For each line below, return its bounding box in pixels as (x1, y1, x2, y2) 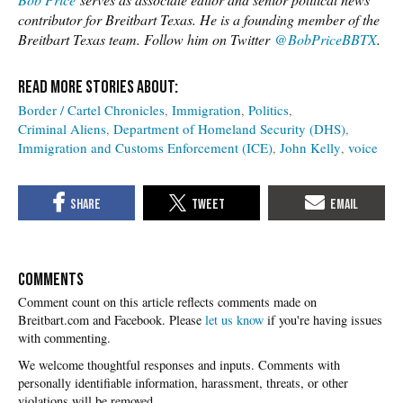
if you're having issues (264, 311, 382, 329)
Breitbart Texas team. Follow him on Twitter (18, 29, 274, 49)
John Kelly (280, 138, 341, 157)
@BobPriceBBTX (274, 29, 377, 49)
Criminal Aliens (18, 119, 106, 138)
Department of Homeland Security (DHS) (113, 119, 345, 138)
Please (169, 311, 205, 329)
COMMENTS (18, 269, 84, 291)
